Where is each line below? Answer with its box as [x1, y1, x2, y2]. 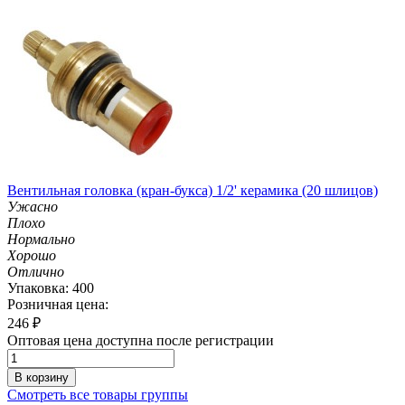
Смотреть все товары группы [7, 386, 188, 402]
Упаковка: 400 [7, 279, 94, 296]
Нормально [7, 231, 75, 247]
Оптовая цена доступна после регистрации [7, 332, 274, 348]
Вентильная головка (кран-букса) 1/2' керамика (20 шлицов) [7, 182, 378, 198]
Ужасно [7, 198, 58, 214]
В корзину [14, 370, 69, 384]
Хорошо [7, 247, 56, 263]
